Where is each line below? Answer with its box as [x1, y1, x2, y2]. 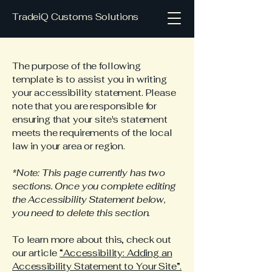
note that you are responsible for [12, 100, 157, 112]
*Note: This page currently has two [12, 167, 165, 178]
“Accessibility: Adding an [59, 247, 172, 259]
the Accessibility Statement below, [12, 194, 166, 205]
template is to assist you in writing [12, 73, 167, 85]
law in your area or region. [12, 140, 125, 152]
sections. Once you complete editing [12, 180, 176, 192]
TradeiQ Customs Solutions [12, 11, 139, 22]
